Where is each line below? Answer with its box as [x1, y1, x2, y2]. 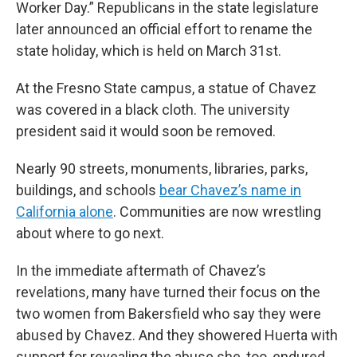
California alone [16, 203, 113, 220]
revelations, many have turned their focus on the [16, 284, 320, 300]
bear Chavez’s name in [159, 182, 301, 198]
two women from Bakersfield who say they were [16, 305, 321, 322]
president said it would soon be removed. [16, 123, 276, 139]
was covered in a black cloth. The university [16, 101, 290, 118]
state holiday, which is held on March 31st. [16, 42, 281, 59]
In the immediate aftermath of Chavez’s [16, 262, 266, 279]
